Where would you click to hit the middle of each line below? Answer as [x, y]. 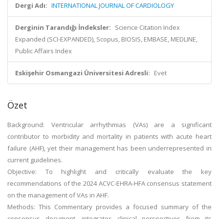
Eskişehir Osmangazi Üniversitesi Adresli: [83, 73]
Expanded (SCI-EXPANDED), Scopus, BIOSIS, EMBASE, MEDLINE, [106, 39]
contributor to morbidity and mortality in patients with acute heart [109, 136]
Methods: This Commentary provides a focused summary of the [109, 207]
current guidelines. [35, 160]
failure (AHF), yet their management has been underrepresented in [109, 148]
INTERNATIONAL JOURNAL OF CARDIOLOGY [113, 5]
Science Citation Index [147, 27]
